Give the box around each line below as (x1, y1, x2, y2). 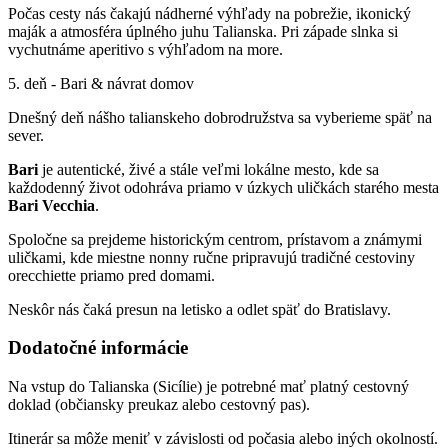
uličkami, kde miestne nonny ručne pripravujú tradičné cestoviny (8, 248, 415, 266)
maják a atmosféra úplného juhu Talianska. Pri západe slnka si (8, 22, 398, 40)
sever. (8, 126, 44, 144)
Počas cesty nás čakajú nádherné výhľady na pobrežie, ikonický (8, 4, 411, 22)
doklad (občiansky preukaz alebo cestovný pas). (8, 395, 310, 413)
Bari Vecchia (8, 196, 95, 214)
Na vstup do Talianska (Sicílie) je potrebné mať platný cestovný (8, 377, 409, 395)
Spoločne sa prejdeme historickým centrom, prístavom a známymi (8, 230, 422, 248)
